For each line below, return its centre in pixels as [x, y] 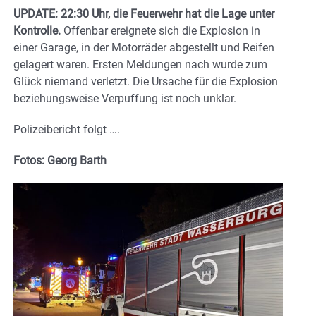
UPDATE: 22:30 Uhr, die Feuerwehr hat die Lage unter [144, 14]
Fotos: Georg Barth [60, 161]
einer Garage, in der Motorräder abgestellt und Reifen [144, 48]
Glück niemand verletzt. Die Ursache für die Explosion [146, 82]
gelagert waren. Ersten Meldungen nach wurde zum [140, 65]
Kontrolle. [38, 31]
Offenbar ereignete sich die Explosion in [162, 31]
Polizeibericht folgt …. [67, 130]
